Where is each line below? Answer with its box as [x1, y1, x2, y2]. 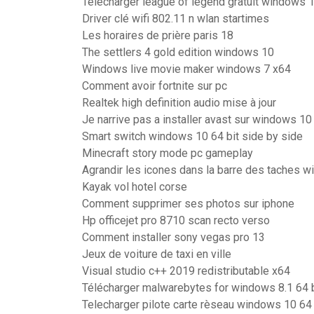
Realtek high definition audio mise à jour [82, 96, 276, 109]
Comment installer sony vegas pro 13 [82, 231, 265, 244]
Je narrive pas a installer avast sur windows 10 [82, 113, 312, 126]
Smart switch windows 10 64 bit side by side [82, 130, 303, 143]
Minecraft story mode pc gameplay [82, 146, 253, 160]
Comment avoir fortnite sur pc [82, 79, 227, 93]
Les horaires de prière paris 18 [82, 29, 233, 42]
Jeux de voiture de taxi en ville [82, 247, 231, 261]
